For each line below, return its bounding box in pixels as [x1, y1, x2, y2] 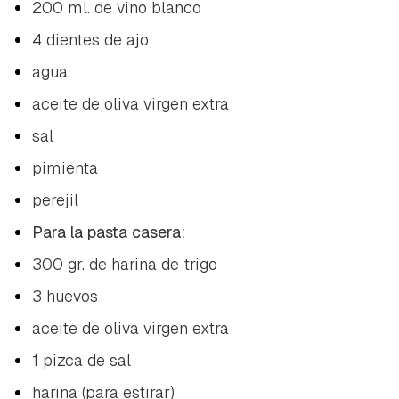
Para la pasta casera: [32, 221, 185, 242]
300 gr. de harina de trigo [32, 253, 217, 274]
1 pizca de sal [32, 349, 131, 370]
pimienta [32, 157, 98, 178]
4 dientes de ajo [32, 28, 149, 50]
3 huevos [32, 285, 98, 306]
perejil [32, 189, 78, 210]
